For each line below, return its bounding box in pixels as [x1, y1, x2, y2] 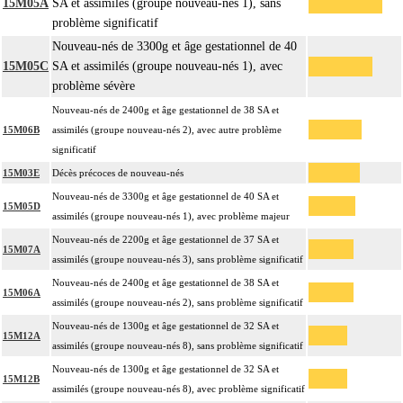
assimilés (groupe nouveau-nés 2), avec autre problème [52, 124, 282, 136]
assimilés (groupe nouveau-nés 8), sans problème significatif [52, 340, 303, 352]
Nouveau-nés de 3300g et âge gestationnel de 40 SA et [52, 191, 279, 202]
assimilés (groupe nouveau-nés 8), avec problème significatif [52, 383, 305, 395]
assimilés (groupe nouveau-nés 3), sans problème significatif [52, 254, 303, 265]
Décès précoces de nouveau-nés [52, 167, 184, 179]
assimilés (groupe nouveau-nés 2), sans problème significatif [52, 297, 303, 309]
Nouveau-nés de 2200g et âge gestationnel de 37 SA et [52, 234, 279, 246]
